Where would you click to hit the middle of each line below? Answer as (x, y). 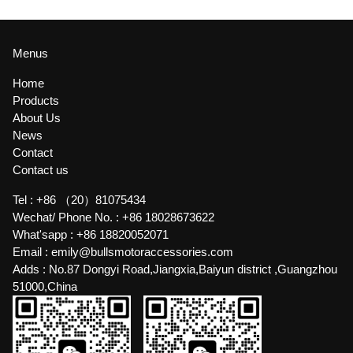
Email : (32, 252)
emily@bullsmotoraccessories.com (142, 252)
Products (36, 100)
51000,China (45, 286)
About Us (37, 118)
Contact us (41, 170)
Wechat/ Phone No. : (67, 217)
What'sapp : (45, 234)
